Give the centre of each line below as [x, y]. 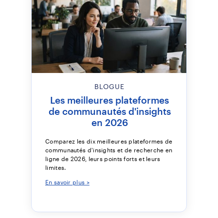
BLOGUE [109, 86]
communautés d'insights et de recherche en [109, 150]
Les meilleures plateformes [109, 100]
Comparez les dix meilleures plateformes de [109, 141]
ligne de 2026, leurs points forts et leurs [103, 159]
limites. [56, 167]
